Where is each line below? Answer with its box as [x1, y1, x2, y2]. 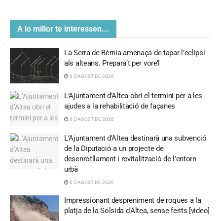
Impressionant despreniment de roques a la [64, 196, 201, 205]
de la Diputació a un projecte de [64, 144, 164, 153]
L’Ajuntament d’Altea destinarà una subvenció [64, 134, 207, 143]
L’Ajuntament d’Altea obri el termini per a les [64, 91, 203, 100]
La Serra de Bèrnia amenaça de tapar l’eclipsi [64, 48, 205, 58]
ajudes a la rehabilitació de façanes [64, 101, 176, 110]
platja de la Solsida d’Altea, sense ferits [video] [64, 206, 210, 216]
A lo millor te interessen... [17, 24, 109, 34]
